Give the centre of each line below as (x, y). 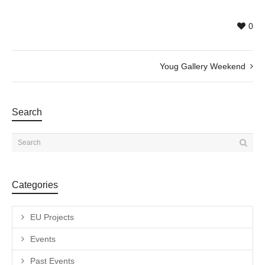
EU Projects (52, 217)
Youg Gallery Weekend (203, 67)
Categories (35, 185)
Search (27, 112)
